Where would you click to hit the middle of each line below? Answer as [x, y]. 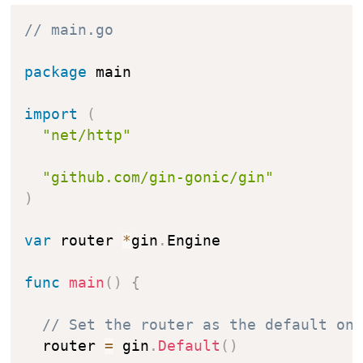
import [51, 114]
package [56, 72]
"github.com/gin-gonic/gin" [158, 177]
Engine [194, 240]
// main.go [69, 30]
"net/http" [87, 135]
